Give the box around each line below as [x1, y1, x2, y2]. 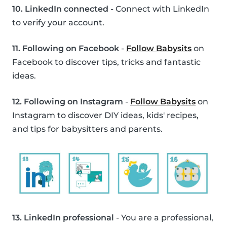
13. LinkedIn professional [12, 213, 114, 223]
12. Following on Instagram [12, 97, 123, 107]
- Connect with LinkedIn [108, 4, 209, 14]
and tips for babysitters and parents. [12, 124, 163, 134]
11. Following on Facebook [12, 44, 119, 54]
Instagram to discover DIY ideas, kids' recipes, [12, 110, 199, 121]
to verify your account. [12, 18, 104, 28]
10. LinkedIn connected [12, 4, 108, 14]
